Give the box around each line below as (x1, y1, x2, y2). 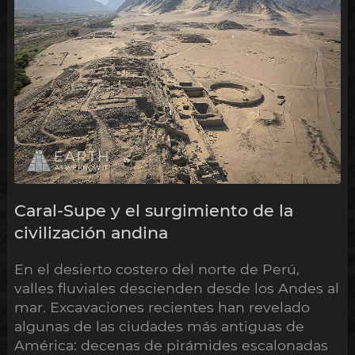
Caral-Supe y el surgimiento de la (13, 200, 293, 220)
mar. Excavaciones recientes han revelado (13, 298, 310, 315)
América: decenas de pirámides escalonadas (13, 336, 328, 353)
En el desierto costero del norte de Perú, (13, 260, 300, 277)
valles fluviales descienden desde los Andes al (13, 279, 339, 296)
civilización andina (13, 222, 168, 242)
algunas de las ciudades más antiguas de (13, 317, 304, 334)
